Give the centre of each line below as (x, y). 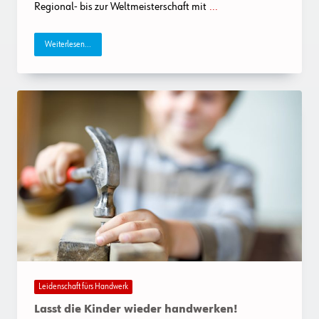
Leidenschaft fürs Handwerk (83, 287)
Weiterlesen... (68, 45)
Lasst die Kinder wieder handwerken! (136, 310)
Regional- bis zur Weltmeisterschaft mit (120, 7)
